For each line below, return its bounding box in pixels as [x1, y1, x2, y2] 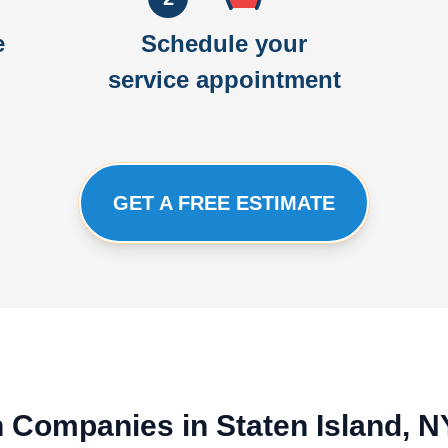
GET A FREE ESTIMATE [113, 192, 335, 214]
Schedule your [141, 30, 307, 57]
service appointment [107, 66, 341, 93]
